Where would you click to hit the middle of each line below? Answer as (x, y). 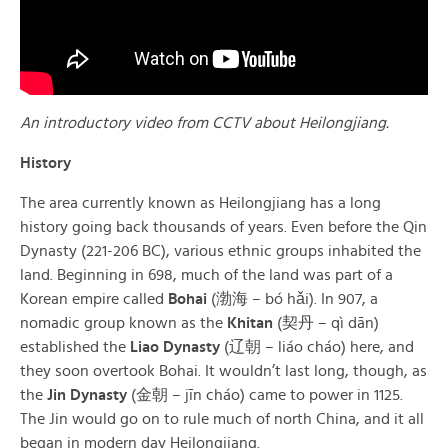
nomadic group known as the (123, 323)
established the (75, 347)
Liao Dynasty (175, 347)
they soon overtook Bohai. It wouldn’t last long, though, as (223, 371)
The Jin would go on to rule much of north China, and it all (222, 419)
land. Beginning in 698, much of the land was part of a (206, 275)
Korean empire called (94, 299)
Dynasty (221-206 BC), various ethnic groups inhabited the (220, 251)
